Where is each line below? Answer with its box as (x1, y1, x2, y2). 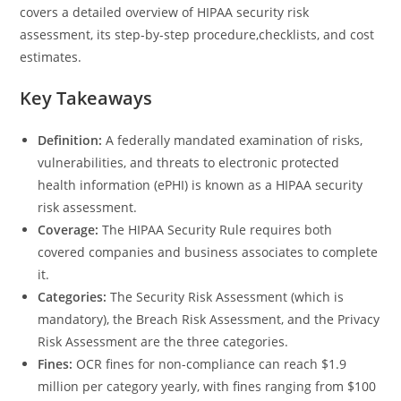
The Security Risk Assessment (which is (110, 288, 345, 305)
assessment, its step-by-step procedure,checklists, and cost (20, 26, 375, 43)
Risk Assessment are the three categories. (38, 333, 289, 350)
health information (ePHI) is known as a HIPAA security (38, 176, 363, 193)
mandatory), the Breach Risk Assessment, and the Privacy (38, 311, 380, 328)
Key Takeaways (20, 86, 153, 110)
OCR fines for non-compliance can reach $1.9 (76, 355, 347, 372)
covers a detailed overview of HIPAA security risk (20, 4, 310, 21)
